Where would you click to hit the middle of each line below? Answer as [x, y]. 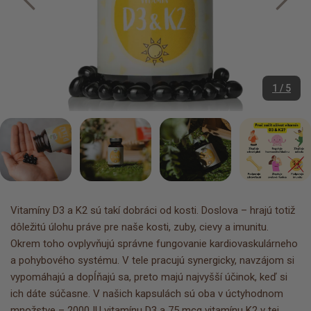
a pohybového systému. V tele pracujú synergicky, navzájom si [152, 261]
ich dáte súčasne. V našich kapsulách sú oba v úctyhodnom [147, 294]
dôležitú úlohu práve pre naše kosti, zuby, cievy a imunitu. [140, 227]
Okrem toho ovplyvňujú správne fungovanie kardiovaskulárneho [154, 244]
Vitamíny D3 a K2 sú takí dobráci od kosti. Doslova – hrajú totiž [153, 211]
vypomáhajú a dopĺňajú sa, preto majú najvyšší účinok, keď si [149, 277]
